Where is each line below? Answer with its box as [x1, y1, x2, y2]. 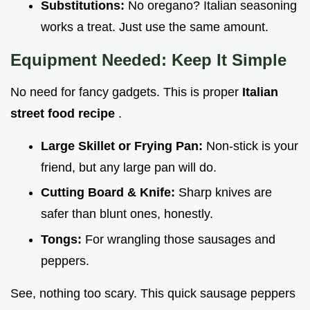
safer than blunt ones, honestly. [41, 207, 213, 221]
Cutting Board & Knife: [41, 185, 179, 200]
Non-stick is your [206, 138, 298, 153]
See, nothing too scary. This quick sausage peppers [10, 286, 295, 300]
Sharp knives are [179, 185, 272, 200]
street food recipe [10, 106, 118, 120]
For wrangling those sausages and [85, 232, 275, 246]
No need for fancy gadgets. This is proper [10, 84, 242, 99]
